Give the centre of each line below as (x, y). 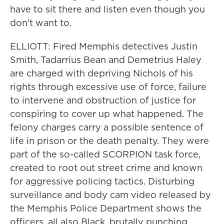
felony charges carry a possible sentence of (107, 127)
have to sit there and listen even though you (107, 9)
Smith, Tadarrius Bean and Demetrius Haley (106, 60)
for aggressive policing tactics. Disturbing (102, 181)
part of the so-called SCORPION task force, (105, 154)
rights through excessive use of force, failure (108, 87)
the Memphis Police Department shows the (106, 208)
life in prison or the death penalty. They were (109, 141)
